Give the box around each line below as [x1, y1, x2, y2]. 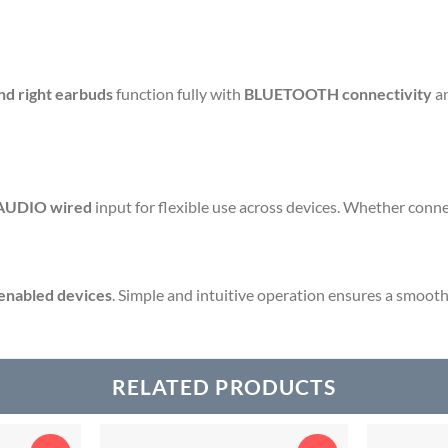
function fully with [113, 84, 244, 104]
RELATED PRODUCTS [112, 373, 336, 399]
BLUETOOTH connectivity [244, 84, 432, 104]
